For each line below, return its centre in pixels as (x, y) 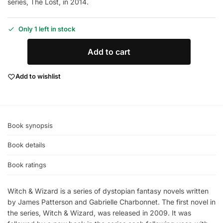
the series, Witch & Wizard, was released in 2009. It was (99, 213)
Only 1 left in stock (47, 29)
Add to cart (109, 52)
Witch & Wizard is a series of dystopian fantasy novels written (108, 191)
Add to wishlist (38, 76)
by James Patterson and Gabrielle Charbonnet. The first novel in (111, 202)
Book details (26, 145)
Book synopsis (30, 125)
